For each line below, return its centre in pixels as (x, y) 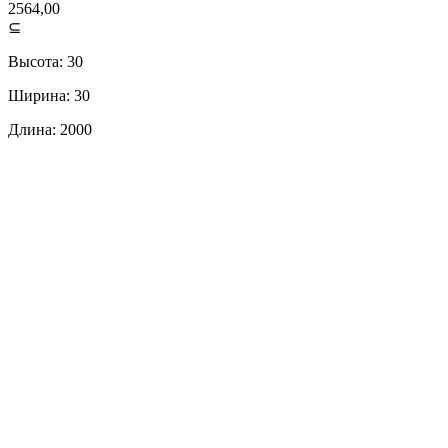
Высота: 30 (45, 61)
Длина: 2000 (50, 129)
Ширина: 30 (49, 95)
